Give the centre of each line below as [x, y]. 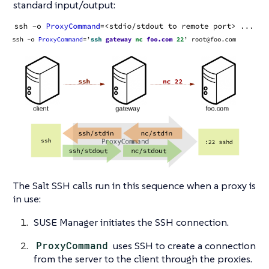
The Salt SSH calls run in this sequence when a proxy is [134, 185]
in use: [27, 198]
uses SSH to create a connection [183, 245]
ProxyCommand [72, 245]
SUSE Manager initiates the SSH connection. [131, 222]
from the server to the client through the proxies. [143, 258]
